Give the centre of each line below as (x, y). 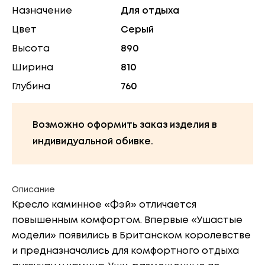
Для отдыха (150, 11)
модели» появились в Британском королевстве (131, 236)
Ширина (33, 68)
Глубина (31, 87)
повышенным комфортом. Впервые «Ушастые (127, 220)
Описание (33, 190)
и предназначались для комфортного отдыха (125, 251)
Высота (31, 49)
